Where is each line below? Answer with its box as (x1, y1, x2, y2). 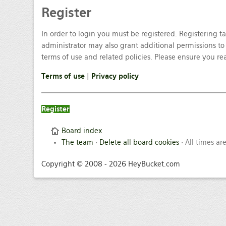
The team (62, 138, 93, 146)
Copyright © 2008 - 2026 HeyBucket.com (41, 160, 180, 168)
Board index (62, 127, 102, 135)
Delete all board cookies (99, 138, 179, 146)
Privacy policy (91, 72, 139, 80)
